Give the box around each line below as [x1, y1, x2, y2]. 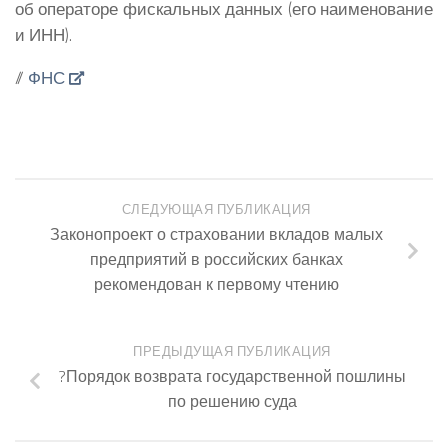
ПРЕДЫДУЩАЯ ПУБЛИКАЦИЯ [133, 342, 331, 362]
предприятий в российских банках [89, 246, 343, 271]
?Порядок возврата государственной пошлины [58, 364, 406, 389]
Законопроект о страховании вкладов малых [49, 221, 383, 246]
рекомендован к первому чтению [93, 271, 339, 296]
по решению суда [167, 389, 297, 414]
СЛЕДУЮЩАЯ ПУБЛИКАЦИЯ [121, 199, 311, 219]
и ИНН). [15, 22, 72, 48]
